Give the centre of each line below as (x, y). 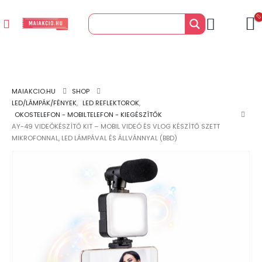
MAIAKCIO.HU (34, 91)
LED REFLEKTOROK (111, 103)
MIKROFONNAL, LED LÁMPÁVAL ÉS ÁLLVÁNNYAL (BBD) (94, 138)
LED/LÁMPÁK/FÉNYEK (44, 103)
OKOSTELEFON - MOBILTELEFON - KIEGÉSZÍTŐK (88, 115)
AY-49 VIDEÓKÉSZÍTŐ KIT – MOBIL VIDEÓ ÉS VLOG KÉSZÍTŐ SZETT (116, 126)
